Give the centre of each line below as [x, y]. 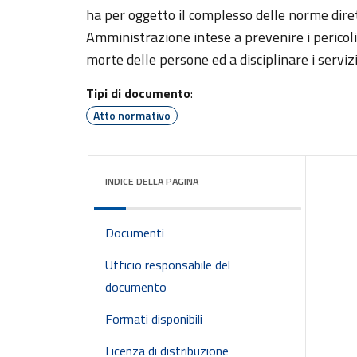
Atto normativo [132, 115]
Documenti [135, 233]
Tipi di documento [138, 93]
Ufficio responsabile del [168, 265]
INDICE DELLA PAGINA [152, 181]
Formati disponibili [154, 319]
